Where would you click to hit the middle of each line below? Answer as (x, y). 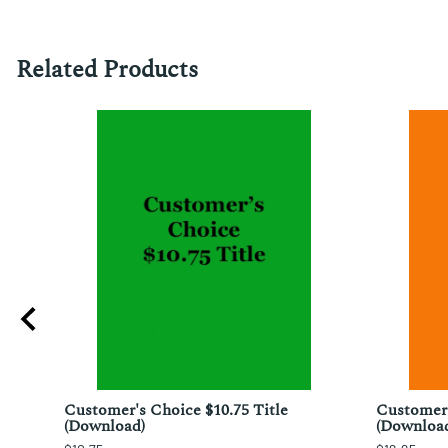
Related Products (107, 70)
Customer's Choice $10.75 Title (176, 410)
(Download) (104, 426)
